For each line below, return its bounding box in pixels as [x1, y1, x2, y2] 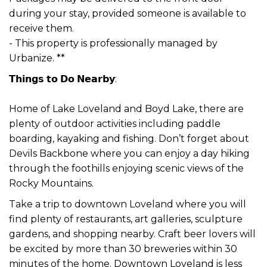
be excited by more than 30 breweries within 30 [9, 243, 237, 254]
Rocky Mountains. [9, 177, 94, 189]
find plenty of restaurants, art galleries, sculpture [9, 213, 243, 225]
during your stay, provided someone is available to [9, 7, 246, 19]
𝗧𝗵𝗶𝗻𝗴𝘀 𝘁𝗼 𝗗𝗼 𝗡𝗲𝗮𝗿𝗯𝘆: [9, 73, 117, 85]
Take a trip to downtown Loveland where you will [9, 198, 246, 210]
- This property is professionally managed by [9, 37, 218, 49]
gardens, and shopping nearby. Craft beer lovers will [9, 228, 256, 240]
